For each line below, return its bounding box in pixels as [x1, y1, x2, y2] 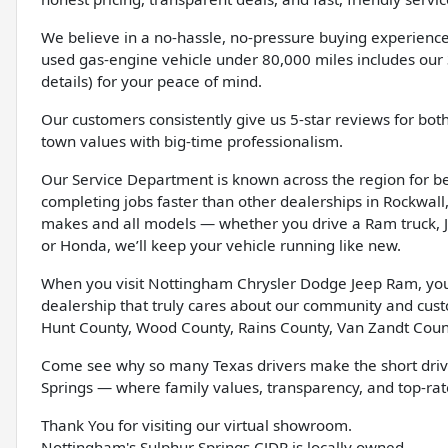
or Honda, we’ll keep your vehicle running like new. [41, 235, 401, 256]
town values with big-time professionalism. [41, 131, 343, 152]
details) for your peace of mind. [41, 71, 262, 92]
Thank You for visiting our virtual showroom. [41, 415, 352, 436]
